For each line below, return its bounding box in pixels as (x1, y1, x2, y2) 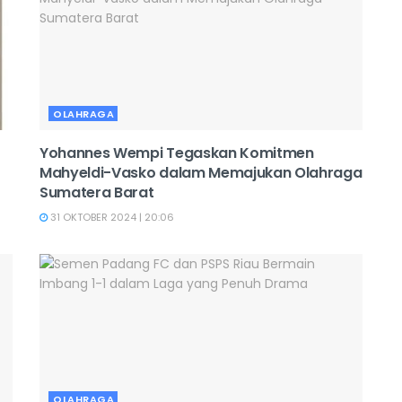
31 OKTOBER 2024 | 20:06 (48, 210, 174, 224)
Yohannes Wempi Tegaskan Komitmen (39, 143, 314, 163)
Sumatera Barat (39, 182, 154, 203)
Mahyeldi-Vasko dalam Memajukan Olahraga (39, 162, 363, 183)
